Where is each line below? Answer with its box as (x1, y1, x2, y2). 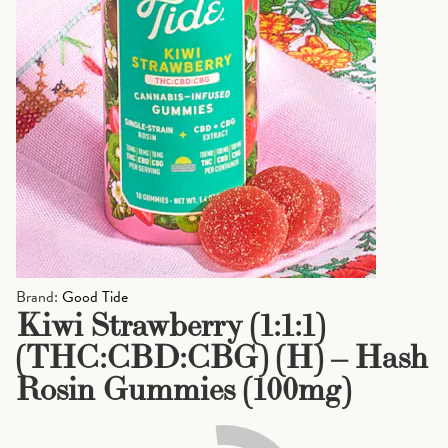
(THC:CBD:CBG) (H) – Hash (16, 337, 428, 377)
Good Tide (62, 285, 128, 309)
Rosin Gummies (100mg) (16, 369, 351, 409)
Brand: (16, 285, 62, 309)
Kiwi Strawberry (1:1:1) (16, 305, 325, 345)
